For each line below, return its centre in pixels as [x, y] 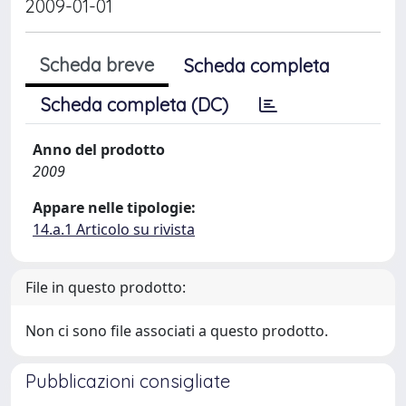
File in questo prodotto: [106, 287]
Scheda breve [97, 65]
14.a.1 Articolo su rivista [114, 229]
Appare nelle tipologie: [114, 208]
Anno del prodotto [99, 150]
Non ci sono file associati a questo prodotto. [177, 331]
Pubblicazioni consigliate [128, 381]
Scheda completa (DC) [135, 105]
